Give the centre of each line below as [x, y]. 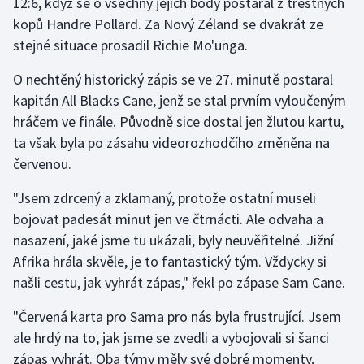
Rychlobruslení [71, 219]
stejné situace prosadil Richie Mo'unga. [130, 45]
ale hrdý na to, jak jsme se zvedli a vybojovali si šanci [171, 337]
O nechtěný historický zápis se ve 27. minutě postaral [173, 79]
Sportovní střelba [78, 336]
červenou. [42, 163]
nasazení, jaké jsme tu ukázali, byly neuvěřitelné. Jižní [173, 240]
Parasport [57, 63]
